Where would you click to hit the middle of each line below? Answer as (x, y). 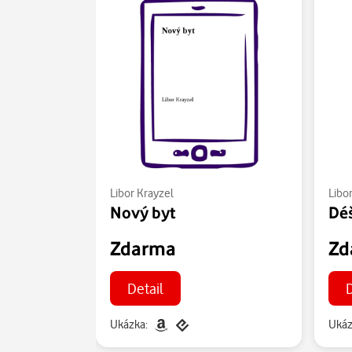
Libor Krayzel (142, 193)
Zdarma (143, 248)
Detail (145, 288)
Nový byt (143, 212)
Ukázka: (129, 324)
